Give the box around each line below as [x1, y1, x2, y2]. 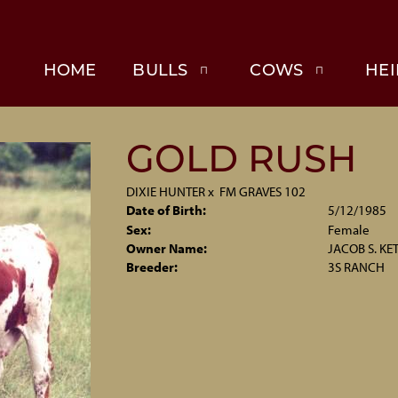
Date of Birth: [125, 202, 206, 219]
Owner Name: [125, 240, 207, 257]
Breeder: [125, 259, 178, 275]
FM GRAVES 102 [219, 183, 306, 200]
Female [328, 221, 370, 238]
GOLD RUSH [125, 144, 357, 180]
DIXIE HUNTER [125, 183, 205, 200]
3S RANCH [328, 259, 385, 275]
